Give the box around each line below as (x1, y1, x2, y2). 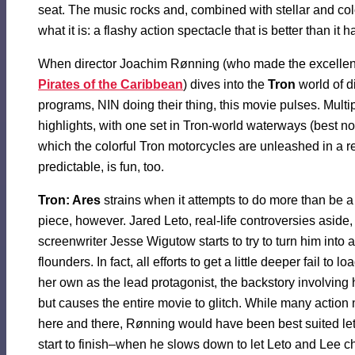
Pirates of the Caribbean (38, 78, 183, 92)
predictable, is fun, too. (38, 160, 164, 174)
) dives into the (183, 78, 268, 92)
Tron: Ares (38, 193, 101, 208)
